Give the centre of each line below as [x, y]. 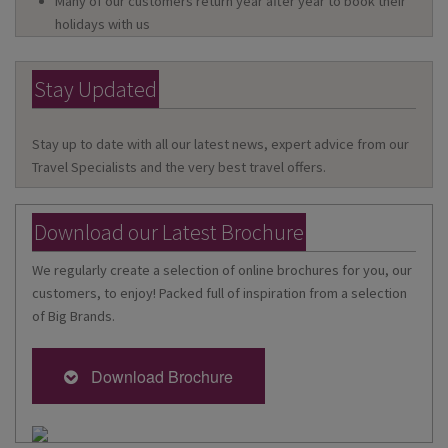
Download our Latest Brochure [169, 231]
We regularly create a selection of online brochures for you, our [222, 269]
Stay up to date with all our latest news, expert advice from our [220, 143]
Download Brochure [158, 376]
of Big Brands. [73, 315]
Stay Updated [95, 89]
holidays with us [103, 24]
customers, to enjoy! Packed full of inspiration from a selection [219, 292]
